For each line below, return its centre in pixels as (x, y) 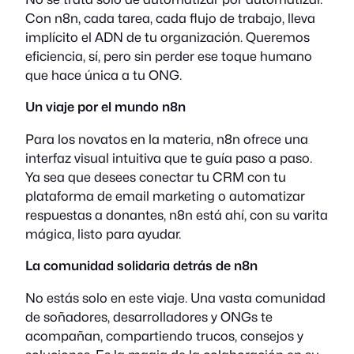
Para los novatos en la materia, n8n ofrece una (167, 139)
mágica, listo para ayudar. (103, 233)
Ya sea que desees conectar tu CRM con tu (156, 177)
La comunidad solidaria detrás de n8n (141, 266)
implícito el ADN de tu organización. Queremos (168, 38)
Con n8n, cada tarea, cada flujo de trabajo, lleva (170, 19)
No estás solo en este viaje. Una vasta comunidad (175, 298)
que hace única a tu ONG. (104, 75)
